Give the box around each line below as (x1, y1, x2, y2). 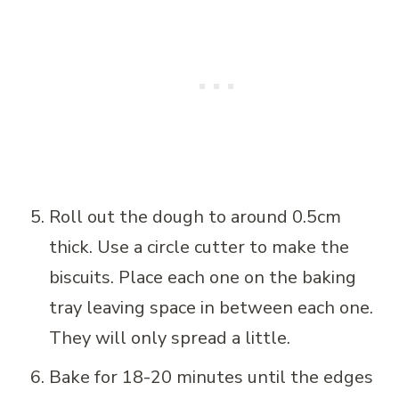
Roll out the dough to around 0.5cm (49, 205, 341, 230)
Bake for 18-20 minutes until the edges (49, 365, 373, 390)
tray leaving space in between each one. (49, 296, 373, 321)
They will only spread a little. (49, 326, 290, 351)
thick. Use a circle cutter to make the (49, 235, 349, 260)
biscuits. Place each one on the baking (49, 265, 356, 290)
